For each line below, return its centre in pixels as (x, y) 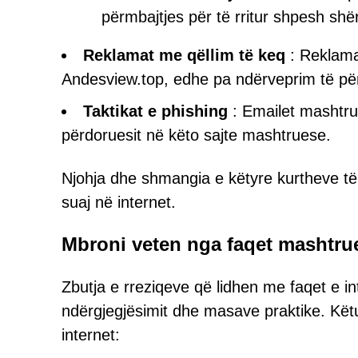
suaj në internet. (119, 202)
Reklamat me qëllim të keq (184, 55)
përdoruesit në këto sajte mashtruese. (196, 135)
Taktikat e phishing (155, 111)
